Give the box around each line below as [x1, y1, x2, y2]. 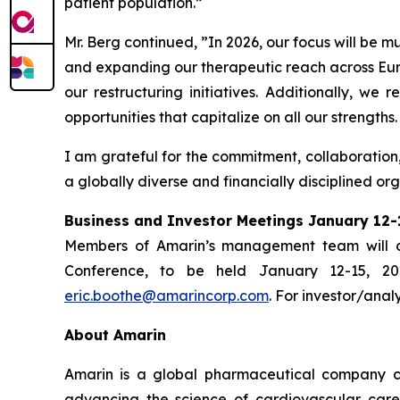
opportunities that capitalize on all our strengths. [64, 107, 397, 126]
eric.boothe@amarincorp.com [64, 286, 269, 304]
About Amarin [64, 325, 166, 344]
